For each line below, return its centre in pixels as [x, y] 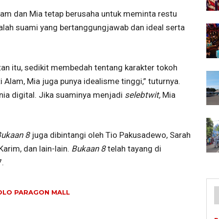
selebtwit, [143, 95]
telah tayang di [134, 148]
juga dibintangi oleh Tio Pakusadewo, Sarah [111, 135]
